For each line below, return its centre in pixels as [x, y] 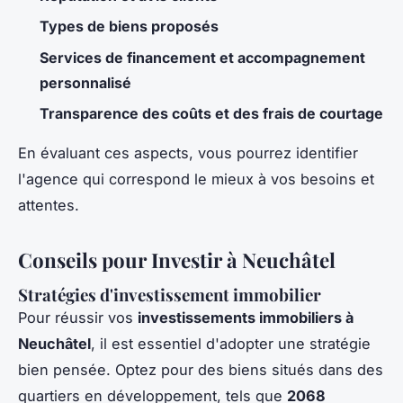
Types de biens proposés [129, 27]
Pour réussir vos [78, 317]
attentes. [49, 206]
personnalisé [85, 82]
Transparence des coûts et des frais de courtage [211, 114]
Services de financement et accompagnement [202, 57]
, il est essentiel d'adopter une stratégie [231, 343]
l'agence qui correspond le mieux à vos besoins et [196, 179]
